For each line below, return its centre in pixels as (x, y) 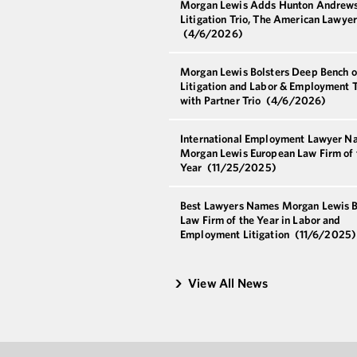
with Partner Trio (222, 100)
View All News (228, 283)
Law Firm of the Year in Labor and (261, 220)
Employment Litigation (236, 234)
